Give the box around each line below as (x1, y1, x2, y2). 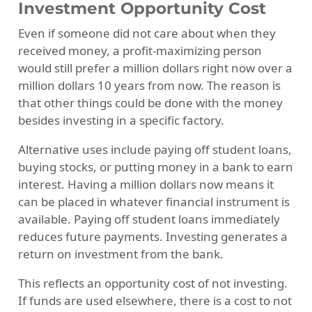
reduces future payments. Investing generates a (17, 228, 288, 244)
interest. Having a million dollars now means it (17, 175, 274, 192)
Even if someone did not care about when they (17, 24, 276, 41)
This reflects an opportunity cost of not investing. (17, 274, 288, 291)
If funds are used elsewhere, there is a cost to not (17, 292, 292, 309)
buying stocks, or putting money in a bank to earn (17, 158, 293, 175)
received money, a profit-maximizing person (17, 42, 262, 58)
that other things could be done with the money (17, 94, 283, 111)
